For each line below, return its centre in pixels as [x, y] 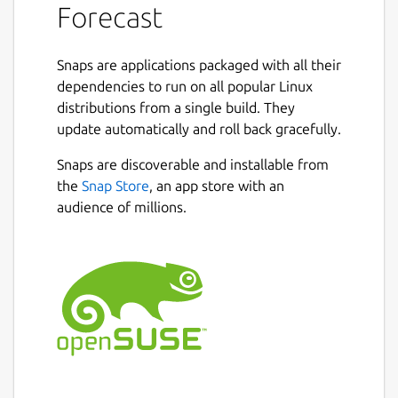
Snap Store [115, 185]
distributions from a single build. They [176, 107]
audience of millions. [122, 207]
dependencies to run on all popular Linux [185, 86]
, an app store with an [217, 185]
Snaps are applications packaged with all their [199, 64]
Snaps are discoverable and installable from [193, 164]
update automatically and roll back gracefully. [199, 128]
